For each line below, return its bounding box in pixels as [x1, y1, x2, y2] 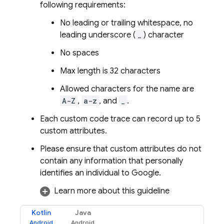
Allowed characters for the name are [60, 84, 194, 94]
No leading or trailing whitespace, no [60, 18, 193, 28]
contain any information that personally [40, 156, 183, 166]
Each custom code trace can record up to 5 [40, 114, 200, 124]
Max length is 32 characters [60, 66, 160, 76]
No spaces [60, 48, 99, 58]
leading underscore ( [60, 30, 135, 40]
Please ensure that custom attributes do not [40, 144, 201, 154]
